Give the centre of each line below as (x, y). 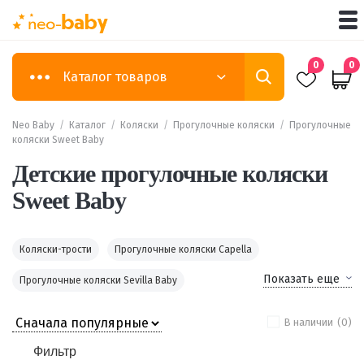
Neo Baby (33, 125)
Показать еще (301, 279)
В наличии (308, 322)
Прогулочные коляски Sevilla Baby (98, 280)
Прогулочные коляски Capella (183, 249)
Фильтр (55, 351)
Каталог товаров (115, 76)
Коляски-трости (56, 249)
